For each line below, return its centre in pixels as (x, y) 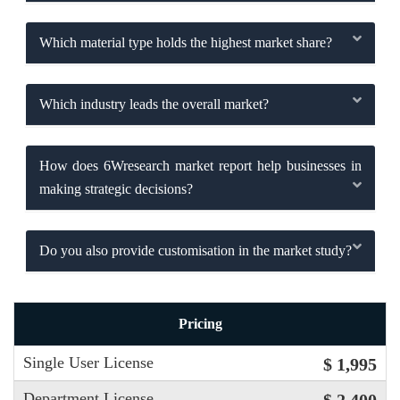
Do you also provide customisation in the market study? (195, 250)
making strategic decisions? (116, 188)
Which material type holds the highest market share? (185, 42)
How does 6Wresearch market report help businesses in (200, 165)
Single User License (88, 362)
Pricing (200, 324)
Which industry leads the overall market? (154, 104)
